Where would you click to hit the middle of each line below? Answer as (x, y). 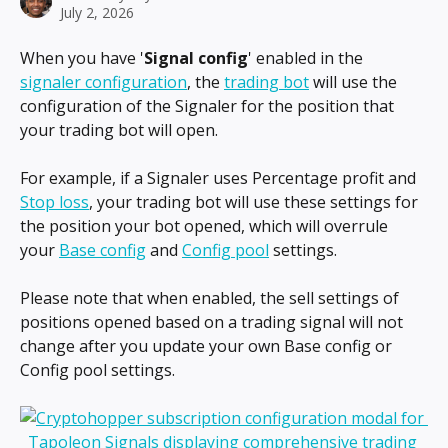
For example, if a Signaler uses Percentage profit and (220, 178)
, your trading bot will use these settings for (255, 202)
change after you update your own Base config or (208, 346)
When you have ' (82, 58)
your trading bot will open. (119, 130)
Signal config (196, 58)
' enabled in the (307, 58)
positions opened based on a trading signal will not (213, 322)
